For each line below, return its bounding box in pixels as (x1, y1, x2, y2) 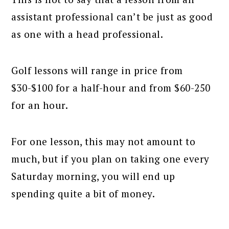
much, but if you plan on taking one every (11, 152, 210, 165)
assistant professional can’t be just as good (11, 10, 213, 23)
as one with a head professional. (11, 27, 164, 40)
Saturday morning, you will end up (11, 169, 175, 182)
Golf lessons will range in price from (11, 63, 183, 77)
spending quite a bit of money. (11, 187, 155, 200)
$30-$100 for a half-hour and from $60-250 (11, 81, 211, 94)
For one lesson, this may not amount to (11, 134, 196, 148)
